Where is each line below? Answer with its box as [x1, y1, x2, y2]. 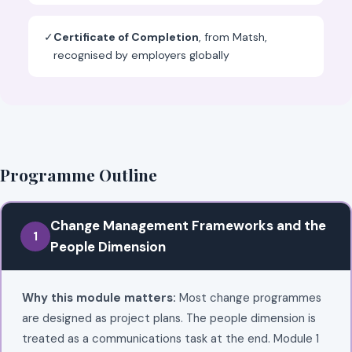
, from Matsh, [199, 30, 267, 45]
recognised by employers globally [53, 48, 229, 63]
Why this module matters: [21, 289, 176, 306]
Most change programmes [175, 289, 321, 306]
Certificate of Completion [53, 30, 199, 45]
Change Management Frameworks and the [49, 216, 326, 234]
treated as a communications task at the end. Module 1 [21, 330, 319, 346]
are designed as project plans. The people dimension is [21, 310, 316, 326]
